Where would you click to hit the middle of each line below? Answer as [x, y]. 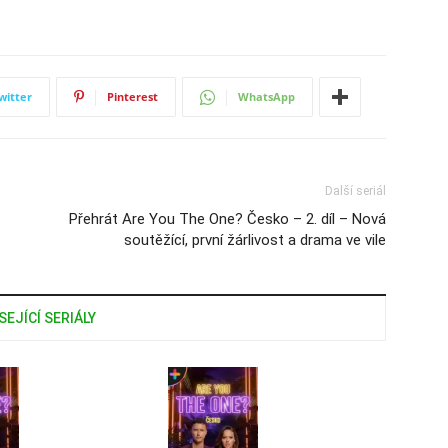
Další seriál [355, 191]
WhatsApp [266, 96]
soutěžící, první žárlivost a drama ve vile [255, 240]
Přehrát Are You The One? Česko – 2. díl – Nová [227, 219]
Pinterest [132, 96]
